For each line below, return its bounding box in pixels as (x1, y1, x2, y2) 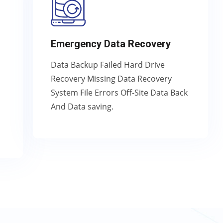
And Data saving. (51, 101, 113, 112)
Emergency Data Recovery (51, 38, 171, 50)
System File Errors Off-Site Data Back (51, 87, 188, 98)
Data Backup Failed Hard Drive (51, 59, 165, 70)
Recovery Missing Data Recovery (51, 73, 172, 84)
